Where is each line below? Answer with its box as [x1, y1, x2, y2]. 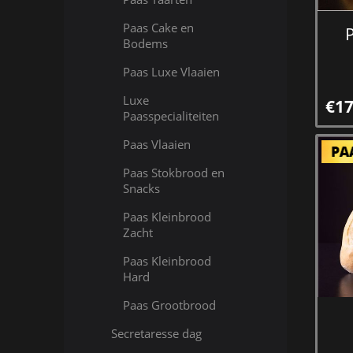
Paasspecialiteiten [122, 108, 219, 124]
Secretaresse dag [110, 325, 202, 341]
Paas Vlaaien [122, 136, 191, 152]
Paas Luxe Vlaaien [122, 64, 220, 80]
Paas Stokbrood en [122, 165, 225, 180]
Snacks [122, 180, 160, 196]
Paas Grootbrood [122, 297, 216, 313]
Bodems [122, 35, 168, 51]
